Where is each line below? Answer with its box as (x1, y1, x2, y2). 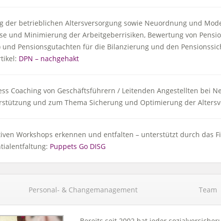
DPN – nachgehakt (18, 54, 79, 63)
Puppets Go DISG (49, 142, 106, 151)
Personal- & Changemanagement (28, 185, 138, 194)
